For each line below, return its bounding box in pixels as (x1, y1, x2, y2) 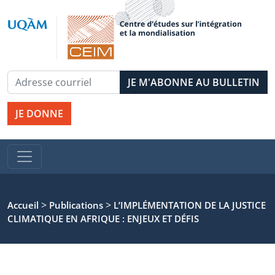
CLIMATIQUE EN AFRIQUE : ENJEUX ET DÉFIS (7, 212, 199, 225)
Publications (49, 199, 103, 211)
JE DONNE (15, 107, 63, 120)
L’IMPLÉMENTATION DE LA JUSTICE (114, 199, 266, 211)
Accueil (7, 199, 39, 211)
